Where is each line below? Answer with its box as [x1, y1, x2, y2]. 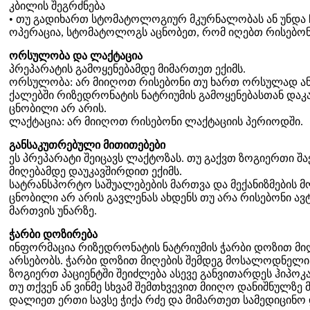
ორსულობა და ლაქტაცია [9, 49, 143, 62]
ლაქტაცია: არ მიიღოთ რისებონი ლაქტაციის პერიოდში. [9, 115, 303, 127]
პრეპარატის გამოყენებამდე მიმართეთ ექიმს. [9, 62, 248, 75]
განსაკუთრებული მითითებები [9, 138, 165, 151]
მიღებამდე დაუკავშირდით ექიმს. [9, 165, 185, 177]
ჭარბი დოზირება [9, 228, 98, 240]
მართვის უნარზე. [9, 204, 97, 217]
